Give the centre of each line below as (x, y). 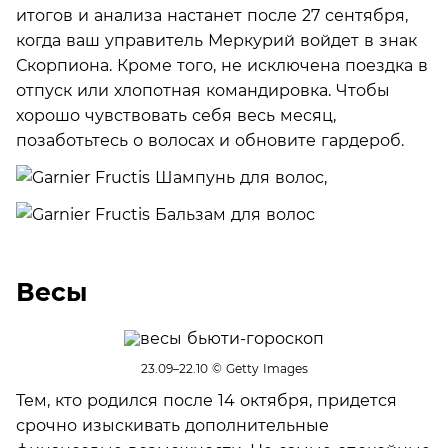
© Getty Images (257, 368)
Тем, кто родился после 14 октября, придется (206, 400)
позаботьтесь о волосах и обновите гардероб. (210, 140)
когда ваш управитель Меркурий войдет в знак (216, 40)
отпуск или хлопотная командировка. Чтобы (203, 90)
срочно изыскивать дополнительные (172, 425)
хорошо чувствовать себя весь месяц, (176, 115)
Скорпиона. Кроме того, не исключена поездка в (222, 65)
